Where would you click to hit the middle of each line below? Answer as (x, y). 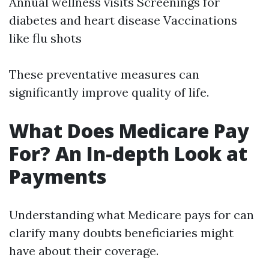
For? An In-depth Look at (128, 153)
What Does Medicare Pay (129, 131)
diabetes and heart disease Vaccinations (123, 20)
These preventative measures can (104, 74)
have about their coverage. (84, 251)
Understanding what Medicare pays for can (131, 215)
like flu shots (45, 38)
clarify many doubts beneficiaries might (121, 233)
